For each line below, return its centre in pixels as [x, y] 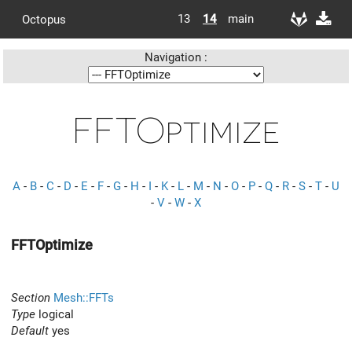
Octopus [44, 19]
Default [30, 330]
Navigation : [176, 57]
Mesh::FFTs [84, 297]
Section [31, 297]
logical [55, 314]
